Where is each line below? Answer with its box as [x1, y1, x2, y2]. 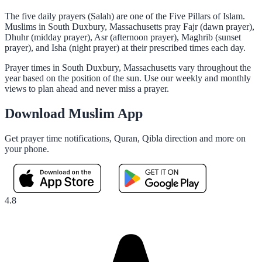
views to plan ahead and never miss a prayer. [5, 83, 169, 94]
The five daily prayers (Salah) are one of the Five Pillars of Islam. [5, 11, 245, 21]
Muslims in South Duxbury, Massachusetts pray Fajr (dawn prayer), [5, 21, 254, 32]
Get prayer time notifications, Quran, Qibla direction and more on [5, 133, 246, 143]
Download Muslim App [5, 105, 143, 121]
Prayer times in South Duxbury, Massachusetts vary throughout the [5, 62, 251, 73]
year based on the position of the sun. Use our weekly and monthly [5, 73, 251, 83]
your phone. [5, 143, 49, 154]
